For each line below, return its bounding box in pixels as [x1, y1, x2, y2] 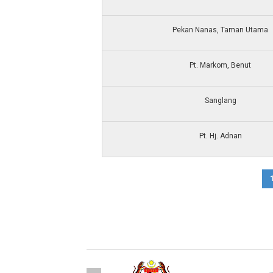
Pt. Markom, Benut [190, 61, 251, 69]
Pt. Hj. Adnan [199, 132, 242, 140]
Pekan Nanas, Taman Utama [172, 26, 268, 34]
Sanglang [204, 96, 236, 105]
